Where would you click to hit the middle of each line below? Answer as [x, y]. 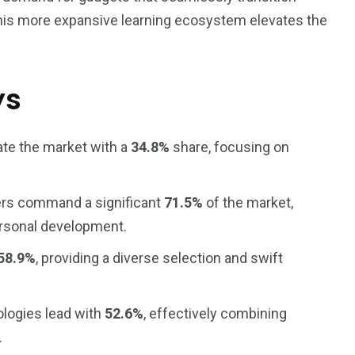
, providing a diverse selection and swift [159, 258]
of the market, [248, 202]
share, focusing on [229, 147]
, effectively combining [215, 313]
